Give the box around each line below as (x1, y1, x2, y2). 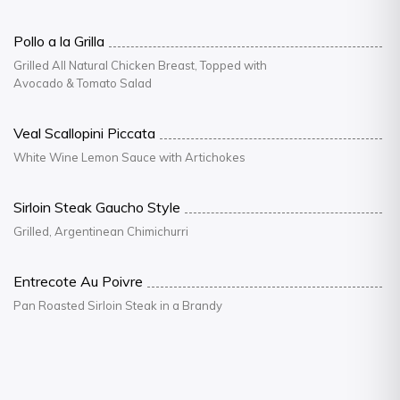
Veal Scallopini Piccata (13, 124, 155, 142)
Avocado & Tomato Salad (13, 76, 152, 90)
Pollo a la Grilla (13, 32, 104, 50)
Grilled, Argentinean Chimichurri (13, 224, 188, 238)
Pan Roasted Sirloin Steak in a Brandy (13, 298, 222, 312)
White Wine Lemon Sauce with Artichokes (13, 150, 246, 164)
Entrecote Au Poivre (13, 272, 143, 290)
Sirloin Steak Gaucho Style (13, 198, 180, 216)
